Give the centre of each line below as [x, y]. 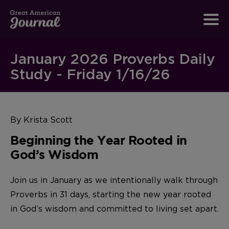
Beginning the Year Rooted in [99, 140]
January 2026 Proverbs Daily [113, 59]
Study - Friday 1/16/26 [90, 74]
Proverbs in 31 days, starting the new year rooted [111, 194]
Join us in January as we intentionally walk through [114, 180]
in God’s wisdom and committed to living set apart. [114, 209]
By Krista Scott [41, 120]
